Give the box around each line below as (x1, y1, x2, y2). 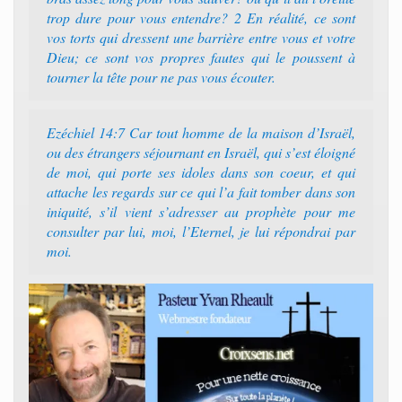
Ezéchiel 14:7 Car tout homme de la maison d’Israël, (47, 123, 355, 142)
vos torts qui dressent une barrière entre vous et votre (47, 28, 355, 47)
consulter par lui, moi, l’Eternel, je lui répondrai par (47, 222, 355, 240)
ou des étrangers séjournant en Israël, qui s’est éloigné (47, 143, 355, 162)
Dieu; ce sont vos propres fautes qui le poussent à (47, 48, 355, 66)
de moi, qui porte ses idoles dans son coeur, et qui (47, 162, 355, 181)
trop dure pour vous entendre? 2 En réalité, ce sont (47, 8, 355, 27)
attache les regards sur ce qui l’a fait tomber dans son (47, 182, 355, 201)
